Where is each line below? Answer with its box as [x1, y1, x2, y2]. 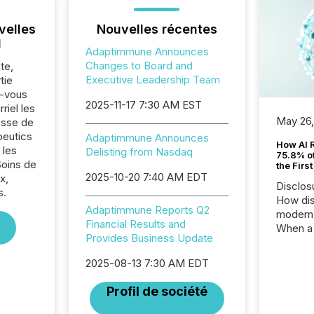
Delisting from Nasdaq [85, 145, 193, 158]
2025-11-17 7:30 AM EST [85, 98, 202, 111]
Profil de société [106, 284, 207, 299]
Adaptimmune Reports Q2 [85, 203, 210, 217]
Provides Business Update [85, 231, 213, 245]
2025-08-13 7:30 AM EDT [85, 257, 209, 270]
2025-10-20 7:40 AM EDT [85, 170, 207, 184]
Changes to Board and [85, 59, 193, 72]
